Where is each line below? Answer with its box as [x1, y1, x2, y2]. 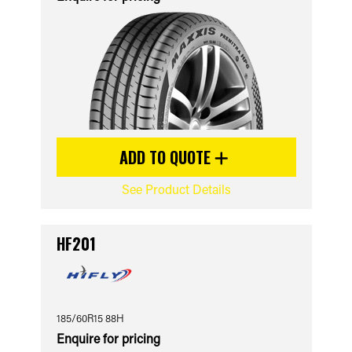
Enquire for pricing [56, 330, 160, 346]
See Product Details [121, 181, 231, 197]
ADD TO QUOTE [119, 145, 214, 169]
